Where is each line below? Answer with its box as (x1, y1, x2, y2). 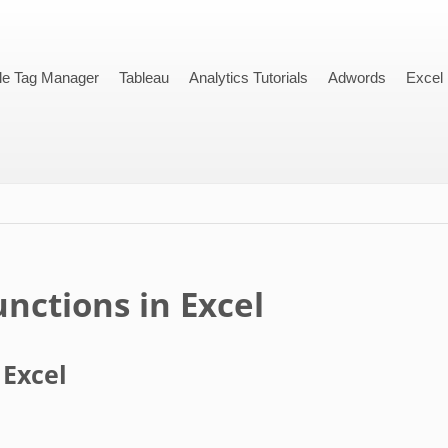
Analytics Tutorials (189, 69, 309, 86)
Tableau (119, 69, 170, 86)
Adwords (328, 69, 387, 86)
